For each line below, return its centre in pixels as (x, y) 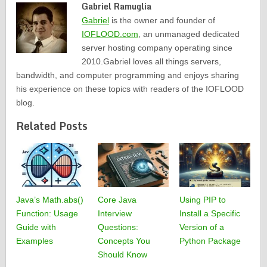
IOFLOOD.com (110, 34)
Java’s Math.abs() (50, 200)
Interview (114, 214)
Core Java (117, 200)
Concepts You (124, 241)
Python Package (210, 241)
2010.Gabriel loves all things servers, (152, 62)
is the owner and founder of (162, 21)
